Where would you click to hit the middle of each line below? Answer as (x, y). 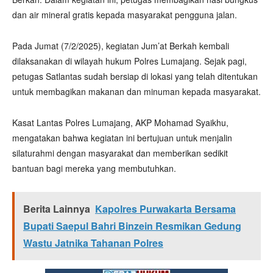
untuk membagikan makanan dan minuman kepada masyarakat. (136, 91)
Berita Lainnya (57, 209)
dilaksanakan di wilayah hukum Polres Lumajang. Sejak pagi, (129, 61)
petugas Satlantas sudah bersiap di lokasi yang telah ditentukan (135, 76)
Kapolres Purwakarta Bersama (165, 209)
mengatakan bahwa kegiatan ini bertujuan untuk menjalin (122, 138)
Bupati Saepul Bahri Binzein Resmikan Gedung (132, 226)
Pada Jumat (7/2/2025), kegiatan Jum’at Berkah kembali (121, 46)
